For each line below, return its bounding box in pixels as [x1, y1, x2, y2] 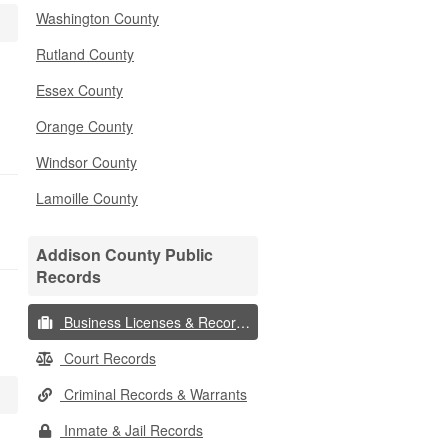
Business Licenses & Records [60, 312, 236, 332]
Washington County [36, 8, 159, 28]
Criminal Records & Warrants [60, 384, 247, 404]
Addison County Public [36, 243, 213, 266]
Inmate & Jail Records [60, 420, 203, 440]
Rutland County [36, 44, 134, 64]
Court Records [60, 348, 156, 368]
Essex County [36, 80, 123, 100]
